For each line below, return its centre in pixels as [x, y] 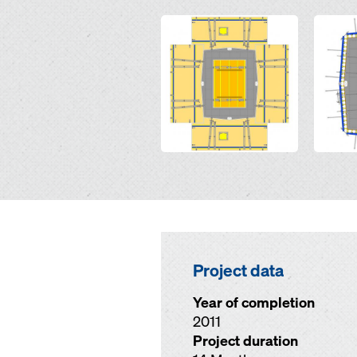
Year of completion [254, 302]
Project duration [245, 341]
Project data [238, 270]
